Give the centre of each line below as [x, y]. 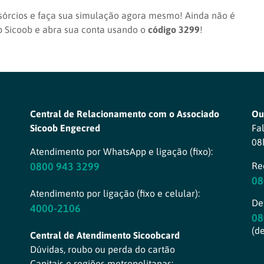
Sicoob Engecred [65, 128]
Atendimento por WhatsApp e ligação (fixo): [121, 151]
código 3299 [174, 29]
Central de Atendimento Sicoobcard [105, 235]
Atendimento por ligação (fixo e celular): [115, 193]
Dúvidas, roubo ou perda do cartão [102, 249]
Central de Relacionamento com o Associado [124, 113]
